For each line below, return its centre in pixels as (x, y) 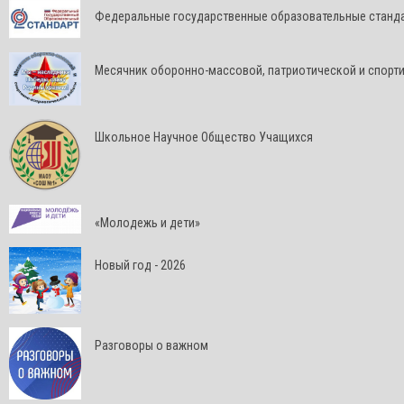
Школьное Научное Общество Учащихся (204, 138)
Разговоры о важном (151, 346)
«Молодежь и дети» (147, 223)
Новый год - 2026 (140, 266)
